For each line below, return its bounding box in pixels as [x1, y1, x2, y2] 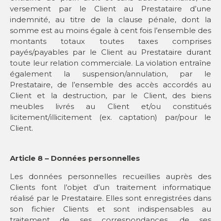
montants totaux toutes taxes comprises [10, 37, 211, 46]
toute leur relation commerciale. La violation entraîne [10, 58, 211, 68]
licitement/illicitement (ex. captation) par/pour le [10, 112, 211, 122]
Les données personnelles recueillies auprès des [10, 171, 211, 181]
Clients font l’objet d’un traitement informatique [10, 182, 211, 192]
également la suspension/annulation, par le [10, 69, 211, 79]
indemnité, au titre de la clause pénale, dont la [10, 15, 211, 25]
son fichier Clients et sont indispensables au [10, 204, 211, 214]
